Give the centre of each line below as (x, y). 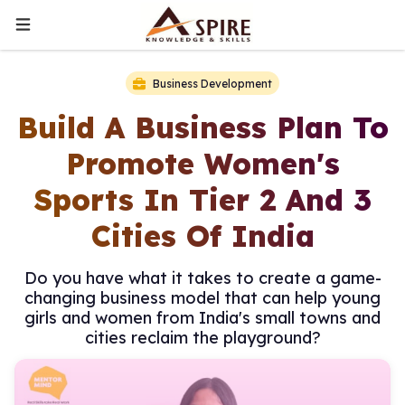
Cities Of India (202, 236)
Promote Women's (202, 164)
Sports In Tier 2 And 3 (202, 200)
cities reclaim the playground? (202, 338)
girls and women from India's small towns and (202, 318)
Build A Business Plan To (202, 127)
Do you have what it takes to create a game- (202, 278)
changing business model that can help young (202, 298)
